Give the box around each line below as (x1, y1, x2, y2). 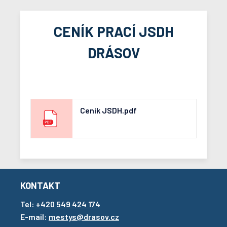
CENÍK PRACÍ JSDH (53, 23, 174, 40)
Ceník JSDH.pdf (80, 105, 137, 115)
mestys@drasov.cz (49, 212, 119, 221)
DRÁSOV (87, 44, 140, 61)
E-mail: (20, 212, 49, 221)
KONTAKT (20, 180, 60, 191)
